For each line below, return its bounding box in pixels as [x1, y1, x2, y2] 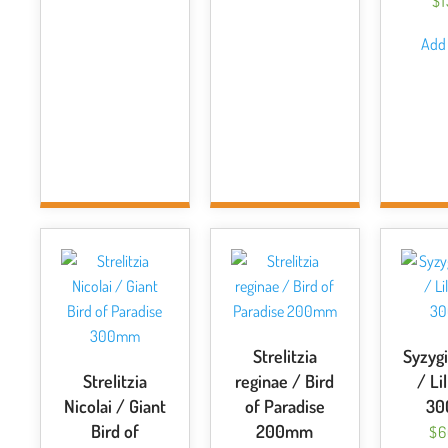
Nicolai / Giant [63, 395, 166, 417]
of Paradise [244, 395, 325, 417]
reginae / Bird [235, 370, 335, 392]
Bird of [90, 420, 139, 442]
